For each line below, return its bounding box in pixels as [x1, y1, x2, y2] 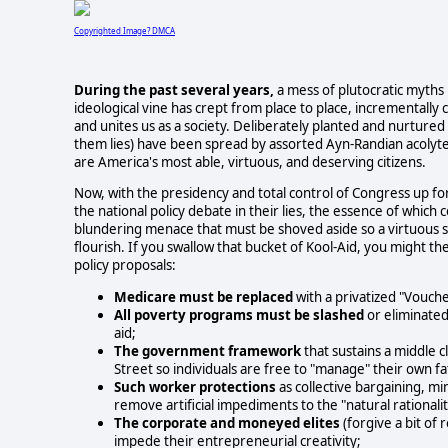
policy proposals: [74, 256, 176, 275]
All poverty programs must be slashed [114, 305, 364, 324]
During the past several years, [74, 80, 274, 99]
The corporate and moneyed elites [114, 413, 340, 432]
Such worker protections [114, 377, 276, 396]
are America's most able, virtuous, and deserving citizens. [74, 152, 426, 171]
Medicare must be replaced [114, 287, 293, 306]
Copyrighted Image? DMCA [74, 24, 175, 36]
